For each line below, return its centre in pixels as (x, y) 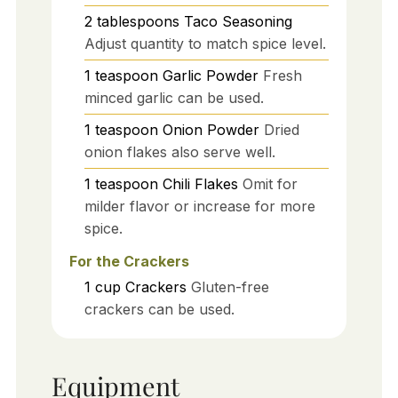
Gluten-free (230, 287)
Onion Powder (211, 129)
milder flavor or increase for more (199, 206)
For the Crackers (129, 262)
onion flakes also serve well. (179, 151)
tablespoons (138, 21)
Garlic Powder (210, 75)
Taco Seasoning (238, 21)
